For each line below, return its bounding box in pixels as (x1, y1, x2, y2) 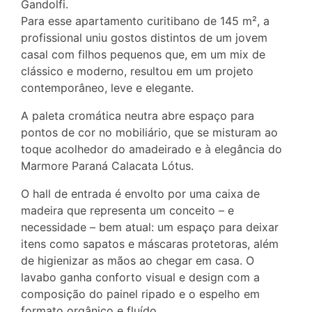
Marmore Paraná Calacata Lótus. (21, 158, 194, 173)
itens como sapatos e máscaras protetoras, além (21, 236, 279, 251)
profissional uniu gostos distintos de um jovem (21, 30, 267, 45)
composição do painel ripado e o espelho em (21, 286, 260, 301)
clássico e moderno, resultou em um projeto (21, 63, 253, 78)
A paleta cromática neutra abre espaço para (21, 108, 254, 123)
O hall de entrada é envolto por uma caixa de (21, 186, 260, 201)
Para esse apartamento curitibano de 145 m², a (21, 13, 270, 28)
